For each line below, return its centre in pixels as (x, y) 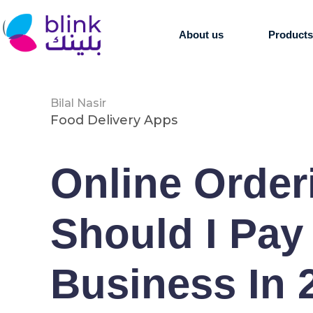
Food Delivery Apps (114, 120)
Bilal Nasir (78, 103)
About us (202, 34)
